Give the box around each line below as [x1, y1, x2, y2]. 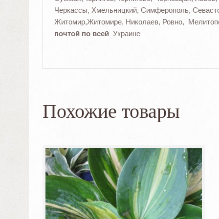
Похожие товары [43, 100, 180, 123]
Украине [109, 29, 140, 38]
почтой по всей [54, 29, 109, 38]
